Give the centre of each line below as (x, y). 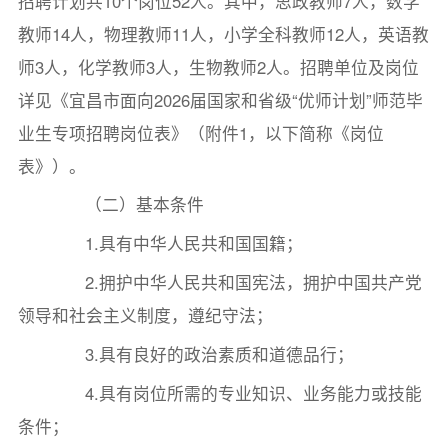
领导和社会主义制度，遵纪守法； (145, 315)
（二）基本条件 (128, 204)
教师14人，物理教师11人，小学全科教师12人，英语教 (223, 33)
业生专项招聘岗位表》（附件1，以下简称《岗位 (200, 132)
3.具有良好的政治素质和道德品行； (203, 354)
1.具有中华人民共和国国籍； (177, 243)
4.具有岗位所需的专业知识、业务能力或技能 (237, 393)
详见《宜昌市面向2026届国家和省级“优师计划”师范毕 (220, 99)
